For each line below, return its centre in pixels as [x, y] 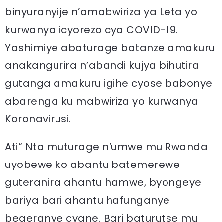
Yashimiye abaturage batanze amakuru [110, 48]
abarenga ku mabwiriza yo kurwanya [102, 101]
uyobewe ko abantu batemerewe [92, 165]
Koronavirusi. [38, 119]
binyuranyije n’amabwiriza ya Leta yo [101, 12]
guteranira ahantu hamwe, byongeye [103, 182]
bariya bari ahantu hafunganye [87, 200]
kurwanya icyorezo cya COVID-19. [92, 30]
